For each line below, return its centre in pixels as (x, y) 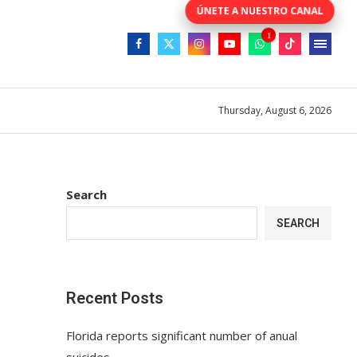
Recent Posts (115, 298)
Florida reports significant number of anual (182, 335)
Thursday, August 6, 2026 (275, 111)
